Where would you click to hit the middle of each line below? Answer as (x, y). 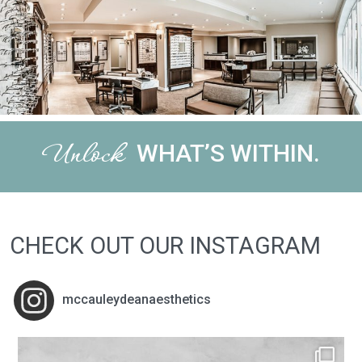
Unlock (83, 157)
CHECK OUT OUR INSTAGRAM (165, 246)
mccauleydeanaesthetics (137, 300)
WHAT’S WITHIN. (228, 154)
